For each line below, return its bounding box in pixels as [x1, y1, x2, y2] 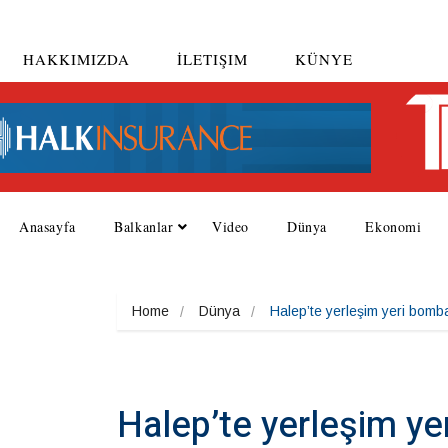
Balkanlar [114, 217, 174, 236]
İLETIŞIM [176, 48, 248, 69]
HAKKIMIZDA [23, 48, 130, 69]
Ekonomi [365, 217, 422, 236]
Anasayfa [19, 217, 76, 236]
